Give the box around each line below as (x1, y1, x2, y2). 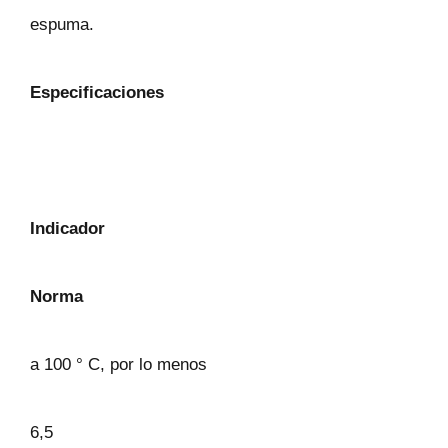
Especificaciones (30, 83, 164, 102)
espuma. (30, 15, 94, 34)
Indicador (30, 219, 105, 238)
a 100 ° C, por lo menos (30, 355, 207, 374)
